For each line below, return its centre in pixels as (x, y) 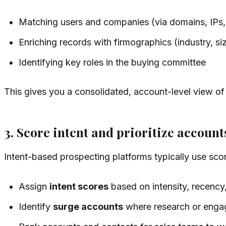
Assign (34, 186)
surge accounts (88, 206)
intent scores (79, 186)
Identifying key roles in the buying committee (112, 62)
